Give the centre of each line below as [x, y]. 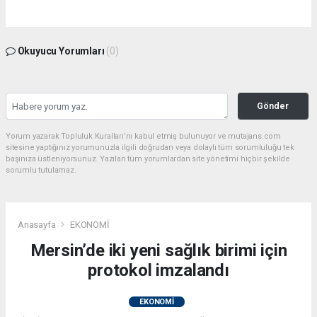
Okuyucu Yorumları [61, 51]
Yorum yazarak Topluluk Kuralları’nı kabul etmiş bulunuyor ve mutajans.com [143, 137]
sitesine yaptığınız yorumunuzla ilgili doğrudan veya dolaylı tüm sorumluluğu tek [150, 148]
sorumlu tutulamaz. [41, 171]
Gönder [273, 106]
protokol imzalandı [158, 270]
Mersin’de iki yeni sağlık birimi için [158, 250]
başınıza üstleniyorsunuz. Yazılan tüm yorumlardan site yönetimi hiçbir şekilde [148, 159]
